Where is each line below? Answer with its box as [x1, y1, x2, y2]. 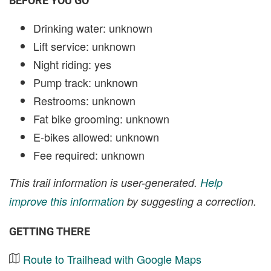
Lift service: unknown [33, 38, 135, 54]
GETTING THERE [9, 224, 90, 238]
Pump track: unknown [33, 74, 138, 90]
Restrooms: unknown [33, 92, 135, 108]
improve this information [9, 193, 124, 209]
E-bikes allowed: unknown [33, 128, 159, 145]
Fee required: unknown [33, 146, 145, 163]
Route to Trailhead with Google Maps [23, 250, 201, 267]
